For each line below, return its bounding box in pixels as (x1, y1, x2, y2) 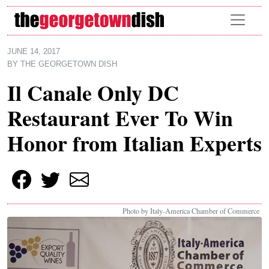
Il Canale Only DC (7, 77, 179, 108)
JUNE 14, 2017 (7, 47, 60, 56)
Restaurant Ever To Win (7, 102, 233, 133)
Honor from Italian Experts (7, 127, 262, 159)
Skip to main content (14, 13, 92, 26)
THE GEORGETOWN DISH (20, 60, 117, 68)
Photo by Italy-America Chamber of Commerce (122, 206, 259, 216)
